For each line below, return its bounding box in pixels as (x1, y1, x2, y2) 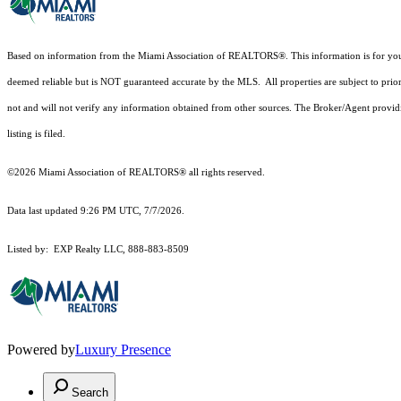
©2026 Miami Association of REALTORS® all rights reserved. (7, 167, 268, 178)
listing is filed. (7, 129, 68, 140)
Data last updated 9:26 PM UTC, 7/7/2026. (7, 206, 184, 217)
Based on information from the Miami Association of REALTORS (7, 51, 278, 62)
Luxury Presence (75, 342, 171, 358)
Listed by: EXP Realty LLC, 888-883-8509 (7, 244, 189, 255)
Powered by (7, 342, 75, 358)
